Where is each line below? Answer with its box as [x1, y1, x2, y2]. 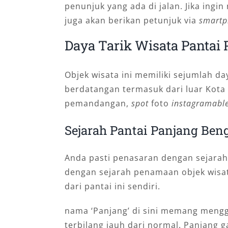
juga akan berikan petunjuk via [65, 14, 199, 26]
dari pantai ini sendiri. [65, 181, 160, 192]
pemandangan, [65, 98, 131, 109]
